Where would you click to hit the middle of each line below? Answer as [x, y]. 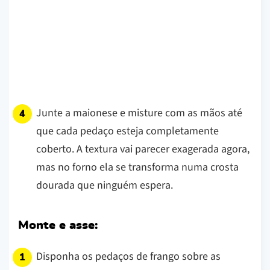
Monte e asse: [58, 225]
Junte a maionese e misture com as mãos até [139, 113]
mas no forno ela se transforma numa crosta [137, 167]
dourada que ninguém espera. [105, 185]
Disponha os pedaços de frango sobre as [128, 256]
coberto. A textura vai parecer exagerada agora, [143, 149]
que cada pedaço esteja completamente [127, 131]
